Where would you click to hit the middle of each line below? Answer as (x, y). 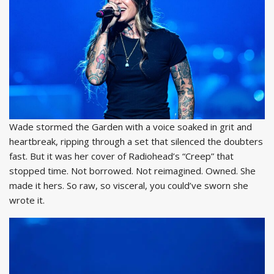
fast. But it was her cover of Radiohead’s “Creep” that (121, 156)
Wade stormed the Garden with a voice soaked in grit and (131, 127)
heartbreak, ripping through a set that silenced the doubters (136, 142)
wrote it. (28, 200)
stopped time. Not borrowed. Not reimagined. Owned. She (132, 171)
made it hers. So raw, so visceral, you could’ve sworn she (129, 186)
